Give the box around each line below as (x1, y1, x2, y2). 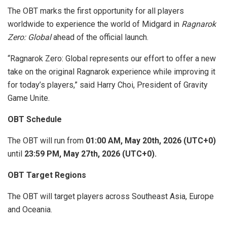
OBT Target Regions (8, 170, 86, 180)
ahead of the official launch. (51, 32, 148, 42)
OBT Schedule (8, 114, 62, 124)
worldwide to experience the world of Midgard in (8, 19, 181, 29)
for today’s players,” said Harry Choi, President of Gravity (8, 80, 208, 90)
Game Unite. (8, 93, 50, 103)
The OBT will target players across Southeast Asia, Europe (8, 191, 214, 201)
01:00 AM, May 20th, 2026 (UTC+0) (86, 135, 216, 145)
